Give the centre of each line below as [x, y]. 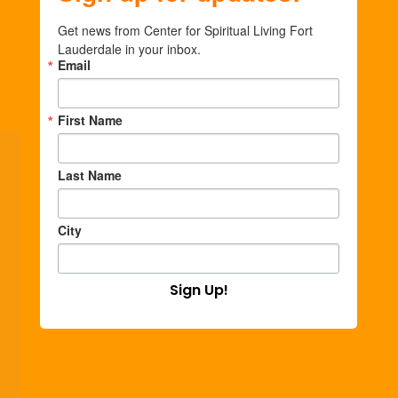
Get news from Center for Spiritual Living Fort [186, 31]
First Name [91, 120]
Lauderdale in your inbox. [130, 49]
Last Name [90, 175]
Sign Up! [199, 291]
